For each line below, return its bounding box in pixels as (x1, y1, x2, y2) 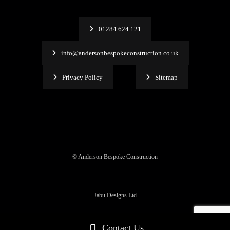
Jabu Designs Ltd (93, 191, 137, 199)
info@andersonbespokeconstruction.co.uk (61, 49, 179, 57)
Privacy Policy (62, 73, 103, 81)
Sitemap (155, 73, 178, 81)
